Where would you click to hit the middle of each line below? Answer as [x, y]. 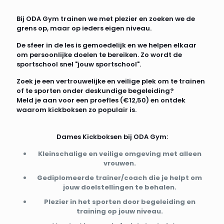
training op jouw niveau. [119, 211]
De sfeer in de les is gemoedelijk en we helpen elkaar [106, 45]
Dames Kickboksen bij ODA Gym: [112, 136]
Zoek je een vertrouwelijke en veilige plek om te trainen [111, 81]
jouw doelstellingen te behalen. [119, 187]
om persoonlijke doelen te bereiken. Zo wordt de [99, 54]
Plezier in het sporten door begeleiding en [119, 201]
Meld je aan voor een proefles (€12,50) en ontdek [101, 100]
